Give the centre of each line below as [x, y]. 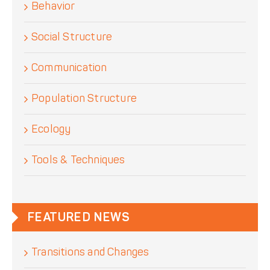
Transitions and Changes [90, 253]
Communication [69, 68]
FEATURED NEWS [79, 218]
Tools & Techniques [78, 160]
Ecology [51, 130]
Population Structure [84, 99]
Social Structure [72, 37]
